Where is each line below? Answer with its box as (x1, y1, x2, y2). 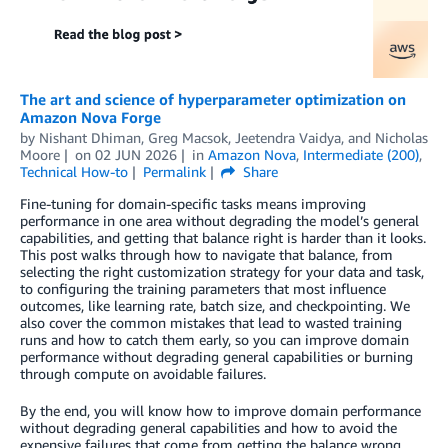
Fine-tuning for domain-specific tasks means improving (20, 195, 366, 213)
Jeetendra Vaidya (235, 129, 341, 147)
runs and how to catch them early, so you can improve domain (20, 331, 409, 349)
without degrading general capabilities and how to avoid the (20, 419, 397, 437)
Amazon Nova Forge (20, 108, 161, 127)
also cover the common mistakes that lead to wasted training (20, 314, 402, 332)
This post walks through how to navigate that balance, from (20, 246, 393, 264)
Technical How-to (20, 163, 128, 181)
